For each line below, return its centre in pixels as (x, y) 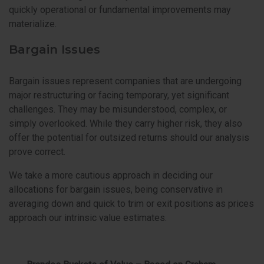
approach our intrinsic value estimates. (88, 217)
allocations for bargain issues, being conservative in (116, 189)
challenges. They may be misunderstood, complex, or (118, 109)
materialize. (34, 24)
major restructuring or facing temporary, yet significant (119, 95)
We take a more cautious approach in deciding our (111, 175)
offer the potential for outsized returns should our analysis (129, 137)
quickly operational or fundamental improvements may (120, 10)
